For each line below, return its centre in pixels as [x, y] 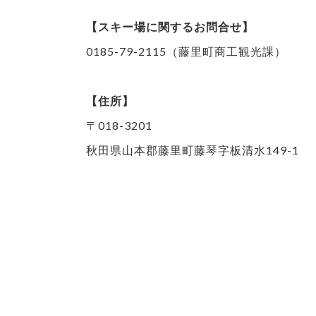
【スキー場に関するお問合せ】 [170, 26]
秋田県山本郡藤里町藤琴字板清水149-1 [193, 150]
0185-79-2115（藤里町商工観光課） [186, 51]
